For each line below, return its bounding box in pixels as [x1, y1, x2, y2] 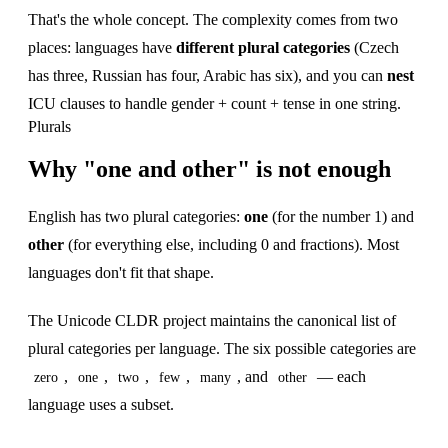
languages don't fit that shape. [28, 263, 214, 281]
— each [313, 367, 366, 385]
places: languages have [28, 38, 176, 56]
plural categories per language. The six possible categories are [28, 339, 416, 357]
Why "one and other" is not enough [28, 155, 391, 182]
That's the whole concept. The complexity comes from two [28, 10, 398, 28]
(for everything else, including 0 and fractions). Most [64, 235, 399, 253]
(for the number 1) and [268, 207, 414, 225]
